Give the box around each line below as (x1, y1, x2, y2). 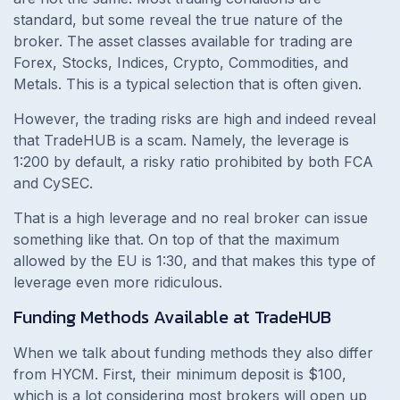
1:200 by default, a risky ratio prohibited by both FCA (13, 153, 373, 171)
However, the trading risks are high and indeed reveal (13, 110, 376, 129)
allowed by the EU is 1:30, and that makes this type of (13, 252, 376, 271)
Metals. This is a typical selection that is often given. (13, 75, 362, 94)
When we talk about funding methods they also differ (13, 344, 373, 362)
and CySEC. (13, 174, 97, 193)
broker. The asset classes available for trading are (13, 32, 353, 51)
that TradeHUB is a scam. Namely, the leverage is (13, 131, 349, 150)
